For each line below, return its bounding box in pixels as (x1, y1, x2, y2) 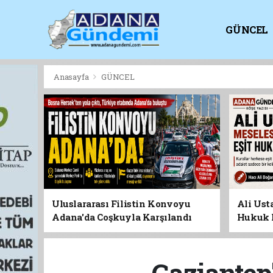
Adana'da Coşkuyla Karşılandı (52, 211, 192, 223)
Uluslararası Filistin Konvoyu (52, 197, 191, 210)
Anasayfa (54, 71, 91, 82)
